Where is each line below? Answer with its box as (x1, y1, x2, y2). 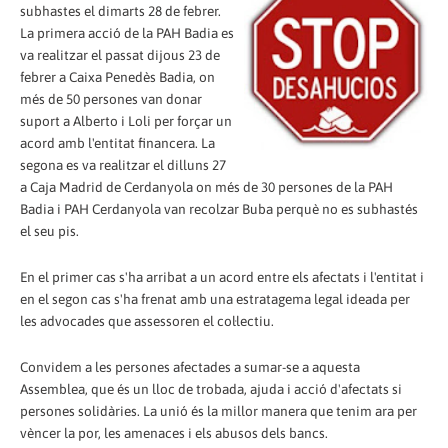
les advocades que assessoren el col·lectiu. (20, 312, 274, 329)
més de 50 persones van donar (20, 90, 202, 107)
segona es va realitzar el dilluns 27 (20, 156, 226, 173)
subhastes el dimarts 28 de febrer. (20, 2, 221, 19)
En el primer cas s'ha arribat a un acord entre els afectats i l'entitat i (20, 268, 424, 285)
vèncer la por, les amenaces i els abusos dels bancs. (20, 424, 328, 441)
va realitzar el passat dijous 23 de (20, 46, 220, 63)
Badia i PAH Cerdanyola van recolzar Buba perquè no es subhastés (20, 200, 418, 217)
